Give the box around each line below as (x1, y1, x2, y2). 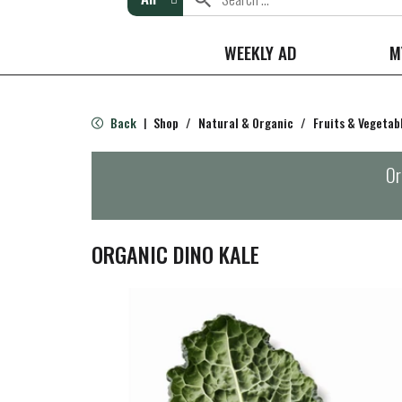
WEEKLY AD (224, 39, 296, 65)
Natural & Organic (198, 113, 293, 132)
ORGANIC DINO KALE (92, 238, 259, 270)
